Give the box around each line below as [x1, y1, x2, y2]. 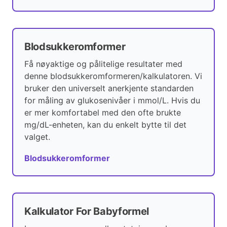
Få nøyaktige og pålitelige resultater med [24, 59, 182, 69]
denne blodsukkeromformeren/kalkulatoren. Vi [24, 71, 202, 82]
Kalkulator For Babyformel [24, 205, 149, 218]
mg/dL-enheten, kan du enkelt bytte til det [24, 120, 186, 130]
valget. [24, 132, 50, 142]
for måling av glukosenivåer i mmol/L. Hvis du [24, 95, 200, 106]
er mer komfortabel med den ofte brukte [24, 107, 181, 118]
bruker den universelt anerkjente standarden [24, 83, 194, 94]
